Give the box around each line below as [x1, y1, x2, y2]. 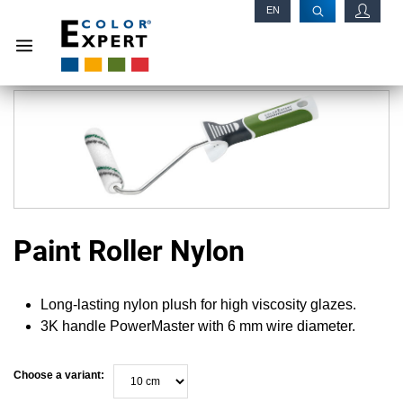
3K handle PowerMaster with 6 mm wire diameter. [40, 318, 355, 334]
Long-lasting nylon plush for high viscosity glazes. [40, 297, 356, 312]
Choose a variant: [13, 369, 104, 381]
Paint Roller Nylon [13, 234, 245, 268]
